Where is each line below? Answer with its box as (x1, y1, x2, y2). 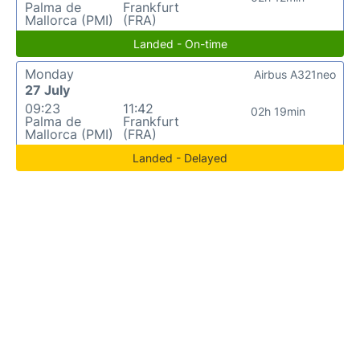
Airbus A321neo (254, 67, 336, 81)
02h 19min (250, 104, 305, 118)
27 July (25, 81, 70, 98)
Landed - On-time (133, 36, 227, 51)
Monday (25, 65, 74, 82)
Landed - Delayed (133, 150, 227, 165)
